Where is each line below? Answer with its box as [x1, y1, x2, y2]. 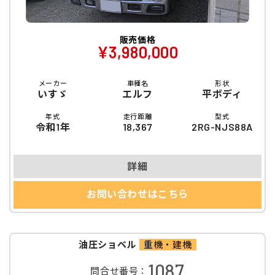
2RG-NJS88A [192, 121, 253, 133]
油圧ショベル [79, 239, 136, 250]
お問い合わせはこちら [87, 187, 188, 199]
